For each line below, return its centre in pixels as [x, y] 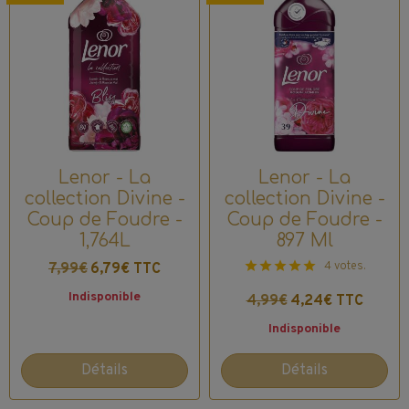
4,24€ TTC [326, 301]
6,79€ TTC [126, 269]
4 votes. [345, 266]
